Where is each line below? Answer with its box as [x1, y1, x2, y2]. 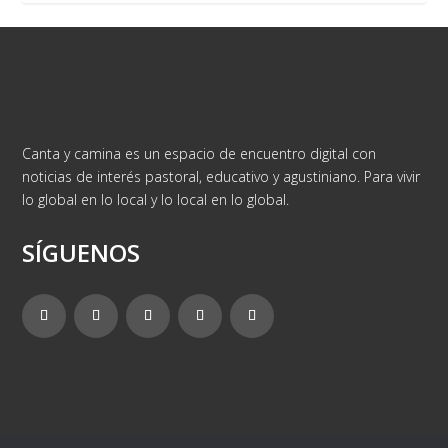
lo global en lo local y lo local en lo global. [22, 189, 290, 209]
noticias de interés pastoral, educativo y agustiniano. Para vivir [22, 166, 421, 186]
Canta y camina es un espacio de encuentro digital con [22, 143, 377, 163]
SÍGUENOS [22, 235, 141, 269]
